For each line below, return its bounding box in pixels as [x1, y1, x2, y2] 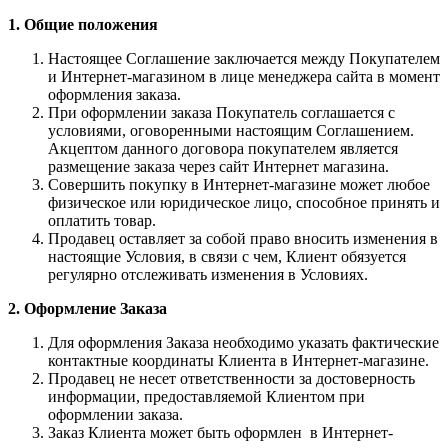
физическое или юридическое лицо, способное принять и [48, 193, 440, 211]
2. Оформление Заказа [8, 299, 167, 317]
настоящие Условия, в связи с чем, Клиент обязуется [48, 247, 406, 265]
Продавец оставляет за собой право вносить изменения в [48, 229, 438, 247]
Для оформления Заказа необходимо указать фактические [48, 333, 439, 351]
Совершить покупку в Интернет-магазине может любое [48, 175, 430, 193]
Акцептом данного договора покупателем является [48, 139, 398, 157]
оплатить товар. [48, 211, 156, 229]
